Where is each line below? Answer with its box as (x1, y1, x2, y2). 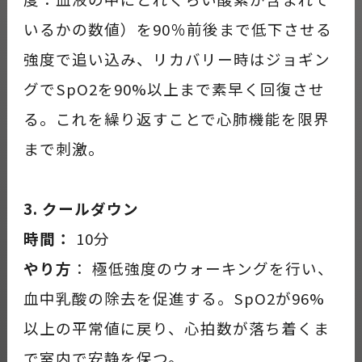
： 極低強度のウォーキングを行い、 (71, 256, 334, 279)
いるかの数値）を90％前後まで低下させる (23, 17, 332, 40)
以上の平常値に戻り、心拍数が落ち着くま (23, 316, 330, 339)
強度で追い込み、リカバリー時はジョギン (23, 47, 330, 69)
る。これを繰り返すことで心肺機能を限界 (23, 107, 330, 129)
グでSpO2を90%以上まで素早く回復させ (23, 77, 325, 99)
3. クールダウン (23, 196, 139, 219)
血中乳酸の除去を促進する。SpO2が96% (23, 286, 325, 309)
